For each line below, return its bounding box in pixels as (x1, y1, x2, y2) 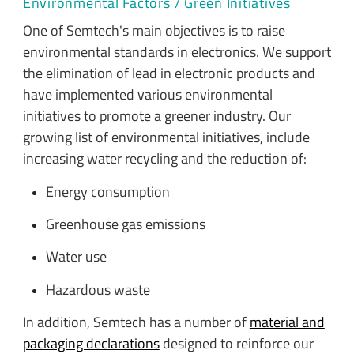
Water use (45, 246, 107, 268)
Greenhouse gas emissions (45, 213, 205, 235)
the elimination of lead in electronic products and (22, 62, 315, 85)
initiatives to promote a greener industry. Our (22, 105, 291, 127)
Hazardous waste (45, 278, 150, 300)
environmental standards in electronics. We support (22, 41, 331, 63)
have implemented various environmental (22, 84, 273, 106)
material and (249, 311, 325, 333)
